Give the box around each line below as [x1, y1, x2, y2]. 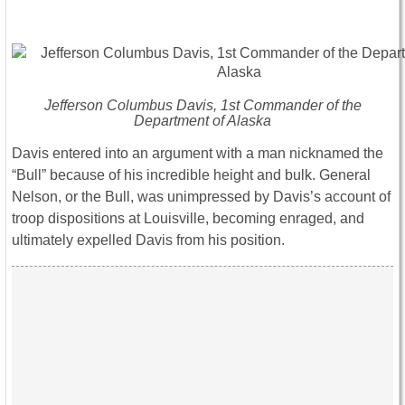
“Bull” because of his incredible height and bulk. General [12, 167, 371, 184]
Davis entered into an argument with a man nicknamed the [12, 146, 383, 162]
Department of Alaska [134, 113, 271, 129]
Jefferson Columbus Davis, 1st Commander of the [43, 98, 362, 114]
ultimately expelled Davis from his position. [12, 232, 285, 249]
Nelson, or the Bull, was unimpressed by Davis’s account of [12, 189, 391, 205]
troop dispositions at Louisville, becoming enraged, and [12, 211, 364, 227]
